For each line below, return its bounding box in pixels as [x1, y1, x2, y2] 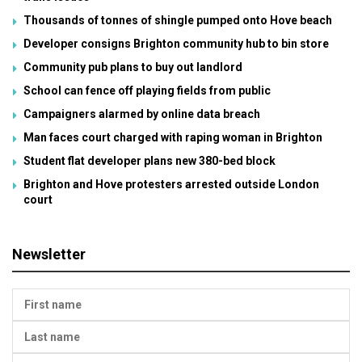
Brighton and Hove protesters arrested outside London [23, 178, 319, 192]
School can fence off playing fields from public [23, 84, 271, 98]
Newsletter [12, 246, 86, 263]
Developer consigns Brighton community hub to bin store [23, 37, 329, 51]
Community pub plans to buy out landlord [23, 61, 242, 74]
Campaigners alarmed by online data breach [23, 107, 260, 121]
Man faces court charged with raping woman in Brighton [23, 131, 322, 145]
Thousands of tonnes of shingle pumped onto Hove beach [23, 14, 332, 27]
